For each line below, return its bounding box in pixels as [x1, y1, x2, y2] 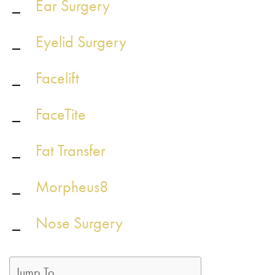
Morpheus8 [36, 176, 109, 197]
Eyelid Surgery [36, 31, 126, 52]
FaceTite [36, 104, 86, 125]
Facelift [36, 68, 79, 88]
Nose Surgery [36, 212, 123, 233]
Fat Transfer [36, 140, 106, 161]
